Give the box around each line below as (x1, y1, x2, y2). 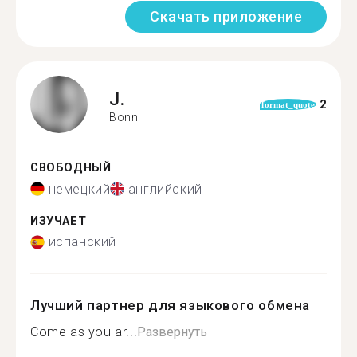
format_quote (261, 100, 315, 109)
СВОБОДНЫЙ (30, 161, 112, 175)
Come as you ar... (30, 324, 138, 339)
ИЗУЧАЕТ (30, 214, 87, 228)
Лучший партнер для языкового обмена (30, 297, 311, 313)
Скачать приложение (150, 8, 302, 25)
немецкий (48, 181, 111, 197)
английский (127, 181, 202, 197)
